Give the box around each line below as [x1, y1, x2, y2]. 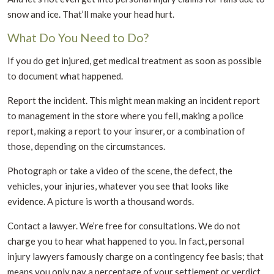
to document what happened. [7, 70, 123, 81]
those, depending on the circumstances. [7, 140, 165, 152]
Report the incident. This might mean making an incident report [7, 94, 260, 106]
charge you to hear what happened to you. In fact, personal [7, 235, 244, 246]
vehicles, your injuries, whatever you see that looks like [7, 180, 229, 191]
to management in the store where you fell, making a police [7, 109, 243, 121]
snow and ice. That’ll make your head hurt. [7, 8, 174, 20]
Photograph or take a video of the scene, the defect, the [7, 165, 232, 176]
